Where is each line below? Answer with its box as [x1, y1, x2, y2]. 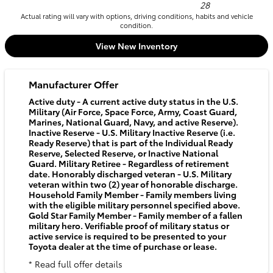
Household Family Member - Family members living [29, 188, 236, 200]
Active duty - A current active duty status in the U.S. [29, 94, 238, 107]
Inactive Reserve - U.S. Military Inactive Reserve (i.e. [29, 126, 235, 138]
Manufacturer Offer [29, 77, 118, 91]
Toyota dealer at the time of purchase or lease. [29, 239, 217, 252]
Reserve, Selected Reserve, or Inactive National [29, 146, 218, 159]
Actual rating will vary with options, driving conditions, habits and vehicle [20, 11, 253, 21]
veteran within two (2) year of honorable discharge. [29, 177, 238, 190]
